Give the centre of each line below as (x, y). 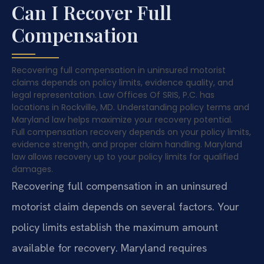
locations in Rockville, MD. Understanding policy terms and (131, 108)
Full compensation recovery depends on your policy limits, (131, 132)
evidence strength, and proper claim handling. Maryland (127, 145)
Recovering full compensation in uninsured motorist (119, 70)
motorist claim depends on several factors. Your (126, 207)
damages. (32, 169)
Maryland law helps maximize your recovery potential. (122, 120)
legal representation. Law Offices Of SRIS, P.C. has (113, 95)
